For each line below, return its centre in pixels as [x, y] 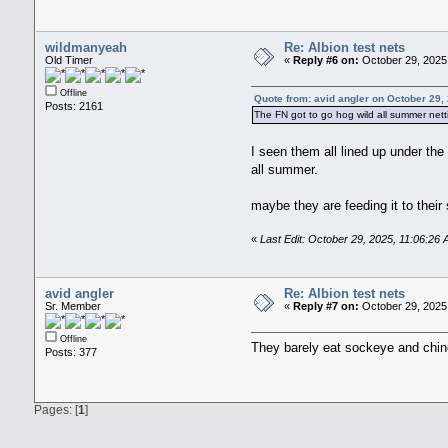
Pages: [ [55, 409]
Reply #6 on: [325, 59]
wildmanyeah [85, 47]
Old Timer [68, 59]
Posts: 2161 [73, 105]
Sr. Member [72, 305]
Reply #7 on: [325, 305]
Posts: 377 [70, 351]
